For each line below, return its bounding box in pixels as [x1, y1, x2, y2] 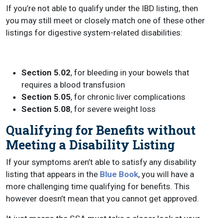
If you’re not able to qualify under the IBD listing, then [6, 3, 198, 14]
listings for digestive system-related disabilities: [6, 28, 182, 38]
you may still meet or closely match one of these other [6, 16, 205, 26]
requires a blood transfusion [21, 80, 125, 90]
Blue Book [100, 169, 138, 180]
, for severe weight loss [71, 104, 156, 114]
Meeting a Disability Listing [6, 137, 175, 153]
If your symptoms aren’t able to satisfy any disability [6, 157, 196, 167]
